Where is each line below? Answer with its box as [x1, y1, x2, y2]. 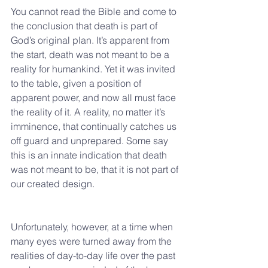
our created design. [11, 178, 95, 190]
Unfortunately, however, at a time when [11, 221, 175, 233]
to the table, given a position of [11, 77, 144, 90]
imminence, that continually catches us [11, 120, 179, 133]
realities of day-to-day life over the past [11, 249, 178, 262]
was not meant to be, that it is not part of [11, 163, 181, 176]
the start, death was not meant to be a [11, 48, 172, 61]
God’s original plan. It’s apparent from [11, 34, 172, 47]
